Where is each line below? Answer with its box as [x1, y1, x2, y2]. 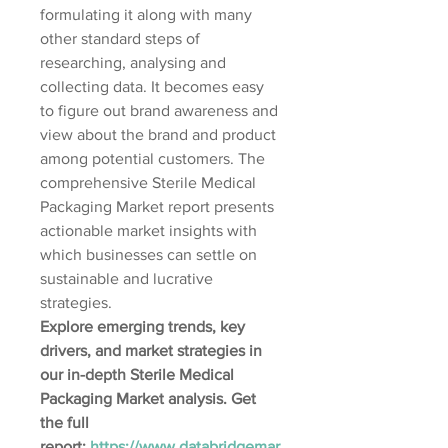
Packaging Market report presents [40, 198, 274, 215]
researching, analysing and [40, 54, 226, 71]
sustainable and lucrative [40, 270, 213, 287]
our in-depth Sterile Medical [40, 366, 234, 383]
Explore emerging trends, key [40, 318, 245, 335]
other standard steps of [40, 30, 200, 47]
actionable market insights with [40, 222, 257, 239]
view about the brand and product [40, 126, 276, 143]
